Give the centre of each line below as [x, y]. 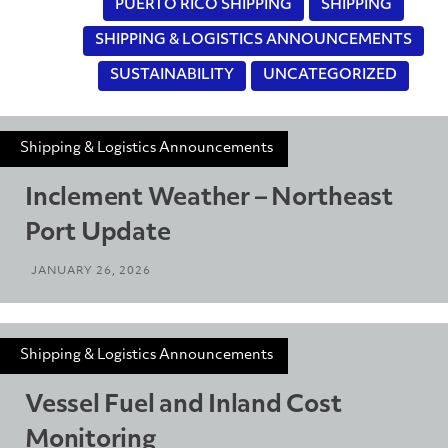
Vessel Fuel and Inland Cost [183, 405]
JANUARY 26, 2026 [91, 271]
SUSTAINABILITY [171, 75]
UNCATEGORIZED [329, 75]
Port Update [98, 233]
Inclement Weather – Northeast [209, 198]
